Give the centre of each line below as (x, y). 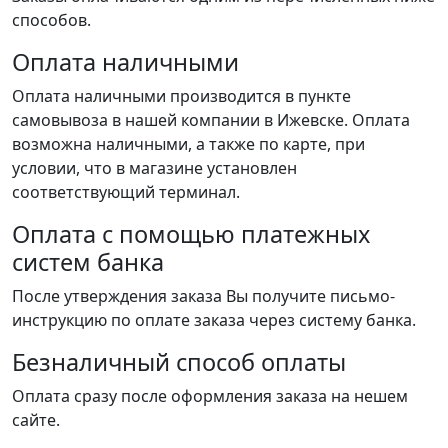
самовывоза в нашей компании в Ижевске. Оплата (211, 120)
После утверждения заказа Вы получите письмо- (203, 296)
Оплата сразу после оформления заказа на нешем (210, 396)
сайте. (38, 420)
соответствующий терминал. (126, 192)
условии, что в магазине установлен (154, 168)
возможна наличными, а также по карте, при (188, 144)
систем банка (88, 262)
